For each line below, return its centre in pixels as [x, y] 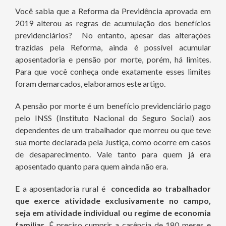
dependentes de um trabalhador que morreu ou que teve [113, 130]
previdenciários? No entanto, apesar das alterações [113, 35]
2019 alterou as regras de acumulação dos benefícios [113, 23]
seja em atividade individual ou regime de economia [113, 213]
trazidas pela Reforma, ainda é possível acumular [113, 47]
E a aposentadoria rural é [62, 189]
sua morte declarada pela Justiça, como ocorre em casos [113, 142]
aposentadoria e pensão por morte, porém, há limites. [113, 60]
